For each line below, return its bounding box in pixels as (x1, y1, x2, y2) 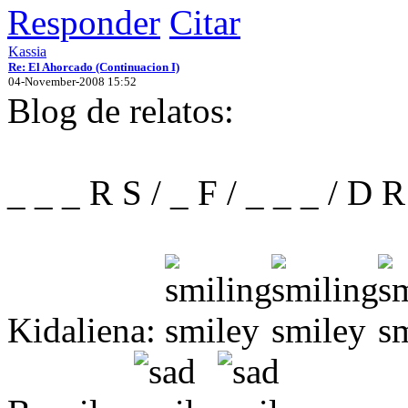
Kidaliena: (7, 310, 165, 350)
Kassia (8, 43, 46, 59)
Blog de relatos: (7, 90, 234, 130)
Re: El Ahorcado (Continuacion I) (8, 59, 179, 74)
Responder (7, 2, 160, 42)
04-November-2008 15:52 (8, 74, 137, 88)
